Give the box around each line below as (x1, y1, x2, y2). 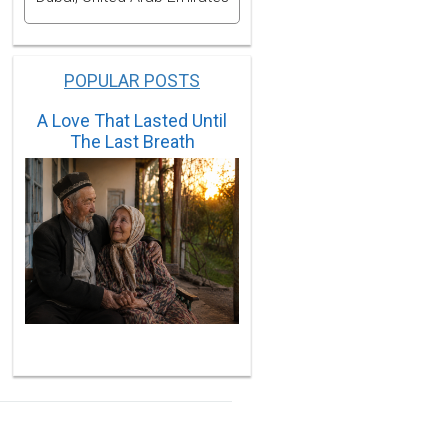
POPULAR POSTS (64, 69, 200, 91)
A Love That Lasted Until (37, 109, 227, 131)
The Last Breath (69, 130, 195, 152)
